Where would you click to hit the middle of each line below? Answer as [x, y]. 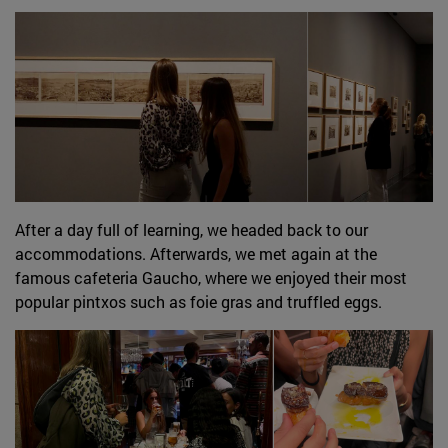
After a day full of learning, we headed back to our [191, 229]
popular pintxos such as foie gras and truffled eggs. [198, 301]
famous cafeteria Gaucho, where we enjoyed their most [211, 277]
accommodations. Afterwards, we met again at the [196, 253]
